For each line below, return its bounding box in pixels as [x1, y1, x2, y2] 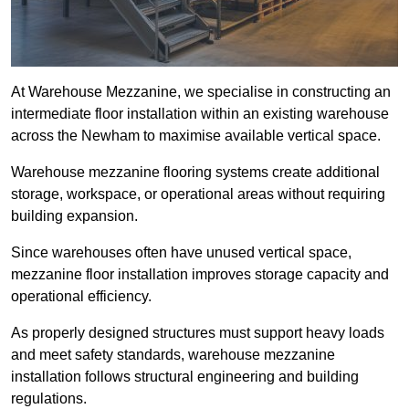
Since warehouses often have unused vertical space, [11, 245, 351, 261]
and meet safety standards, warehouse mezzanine [11, 347, 335, 363]
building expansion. [11, 208, 138, 225]
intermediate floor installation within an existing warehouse [11, 106, 389, 122]
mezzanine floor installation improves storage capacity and [11, 267, 389, 283]
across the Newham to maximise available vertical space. [11, 128, 381, 144]
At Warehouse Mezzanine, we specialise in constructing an [11, 84, 391, 100]
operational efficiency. [11, 288, 152, 305]
